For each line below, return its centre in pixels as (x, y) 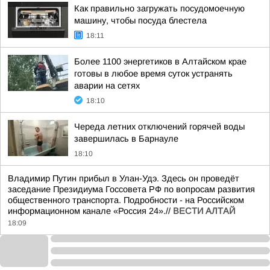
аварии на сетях (107, 86)
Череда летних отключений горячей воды (159, 127)
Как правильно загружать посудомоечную (159, 8)
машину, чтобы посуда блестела (140, 20)
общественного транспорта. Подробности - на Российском (126, 200)
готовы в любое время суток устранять (153, 74)
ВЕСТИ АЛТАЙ (204, 211)
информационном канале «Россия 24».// (90, 211)
